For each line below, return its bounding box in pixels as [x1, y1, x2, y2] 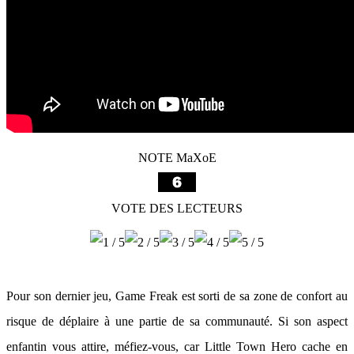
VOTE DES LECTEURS [111, 201, 243, 215]
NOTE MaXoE [137, 151, 217, 164]
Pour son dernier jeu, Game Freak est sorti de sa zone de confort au [6, 289, 348, 303]
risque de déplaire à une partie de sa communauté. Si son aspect [6, 314, 348, 328]
